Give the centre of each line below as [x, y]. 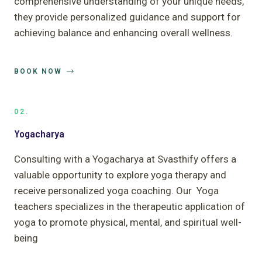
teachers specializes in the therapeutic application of [130, 206]
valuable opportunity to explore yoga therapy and [120, 175]
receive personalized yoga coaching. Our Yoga [116, 190]
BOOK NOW [38, 71]
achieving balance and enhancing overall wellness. [123, 32]
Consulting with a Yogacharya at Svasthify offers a [125, 159]
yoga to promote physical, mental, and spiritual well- [128, 222]
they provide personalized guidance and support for [127, 17]
